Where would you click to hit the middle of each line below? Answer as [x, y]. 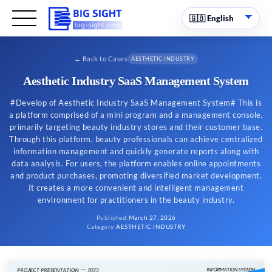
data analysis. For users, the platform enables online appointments [136, 163]
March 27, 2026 [152, 217]
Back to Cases [105, 59]
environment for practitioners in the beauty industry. [136, 200]
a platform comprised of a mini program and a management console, [136, 115]
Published [111, 217]
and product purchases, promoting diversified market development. [136, 175]
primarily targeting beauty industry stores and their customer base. [136, 127]
